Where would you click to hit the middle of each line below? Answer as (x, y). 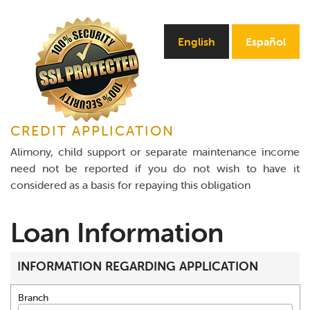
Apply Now (39, 44)
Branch (33, 298)
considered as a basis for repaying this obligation (130, 185)
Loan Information (117, 233)
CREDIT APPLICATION (92, 131)
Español (266, 42)
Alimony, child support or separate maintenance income (155, 152)
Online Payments (55, 10)
